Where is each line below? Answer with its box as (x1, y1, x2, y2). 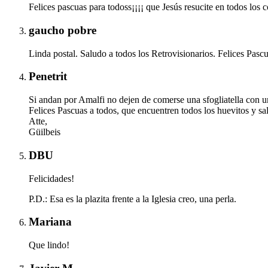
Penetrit (29, 70, 67, 83)
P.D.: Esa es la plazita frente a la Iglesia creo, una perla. (29, 193, 236, 204)
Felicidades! (29, 173, 74, 184)
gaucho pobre (29, 23, 96, 36)
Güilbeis (29, 127, 60, 138)
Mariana (29, 215, 72, 229)
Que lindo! (29, 239, 69, 250)
